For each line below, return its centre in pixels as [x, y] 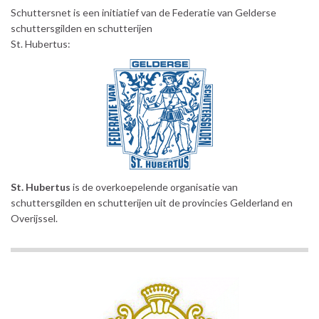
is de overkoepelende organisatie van [154, 187]
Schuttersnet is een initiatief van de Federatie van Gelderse [143, 13]
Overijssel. [34, 219]
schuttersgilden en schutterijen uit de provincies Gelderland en [152, 203]
